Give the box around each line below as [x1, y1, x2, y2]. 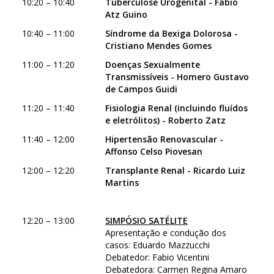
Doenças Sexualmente [105, 59, 200, 70]
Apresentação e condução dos [105, 227, 226, 239]
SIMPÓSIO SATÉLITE [105, 215, 188, 226]
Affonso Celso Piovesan [105, 146, 202, 157]
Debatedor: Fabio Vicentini [105, 251, 209, 263]
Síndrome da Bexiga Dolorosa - [105, 28, 238, 39]
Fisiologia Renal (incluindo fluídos [105, 102, 248, 114]
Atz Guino [105, 9, 147, 20]
